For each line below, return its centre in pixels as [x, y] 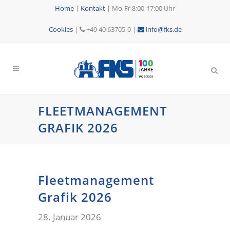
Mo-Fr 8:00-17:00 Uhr [143, 8]
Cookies [61, 29]
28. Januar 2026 [70, 217]
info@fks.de [163, 29]
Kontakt [93, 8]
